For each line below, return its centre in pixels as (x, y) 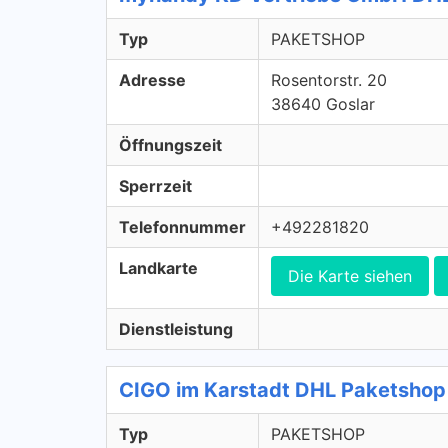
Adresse (152, 80)
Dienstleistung (176, 329)
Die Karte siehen (350, 276)
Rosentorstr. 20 (329, 80)
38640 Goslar (323, 104)
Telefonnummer (182, 227)
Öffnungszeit (170, 145)
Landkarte (158, 268)
